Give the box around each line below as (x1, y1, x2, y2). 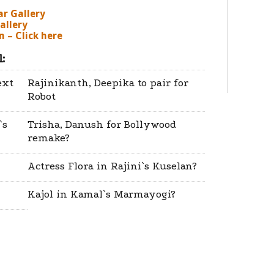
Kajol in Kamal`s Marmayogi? (28, 188, 176, 200)
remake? (28, 132, 70, 144)
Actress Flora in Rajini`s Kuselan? (28, 160, 197, 172)
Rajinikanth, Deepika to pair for (28, 77, 188, 89)
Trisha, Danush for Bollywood (28, 119, 176, 130)
